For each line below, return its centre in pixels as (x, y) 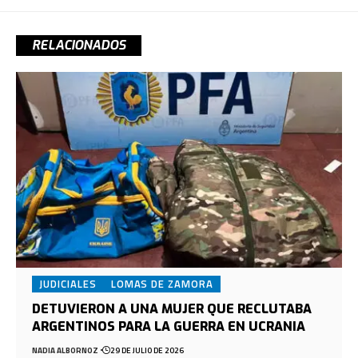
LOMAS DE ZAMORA (162, 283)
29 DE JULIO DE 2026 (147, 350)
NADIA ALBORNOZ (66, 350)
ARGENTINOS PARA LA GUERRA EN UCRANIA (169, 326)
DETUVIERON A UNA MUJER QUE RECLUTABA (172, 308)
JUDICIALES (68, 283)
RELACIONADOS (79, 46)
